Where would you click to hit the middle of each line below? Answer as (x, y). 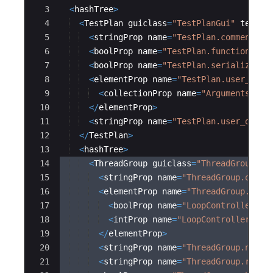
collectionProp (138, 94)
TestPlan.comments (218, 37)
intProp (130, 220)
